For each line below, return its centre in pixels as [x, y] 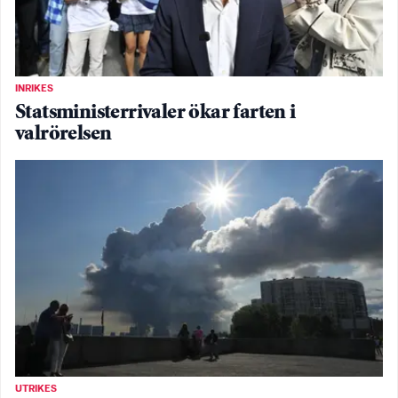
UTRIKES [36, 389]
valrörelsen [64, 135]
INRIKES [34, 89]
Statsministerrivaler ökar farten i [155, 114]
